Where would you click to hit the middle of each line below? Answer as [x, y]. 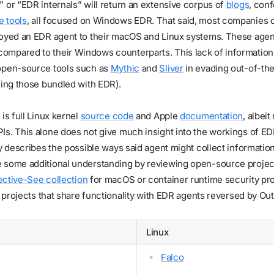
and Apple [157, 116]
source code [107, 116]
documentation [212, 116]
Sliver [171, 68]
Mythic [125, 68]
